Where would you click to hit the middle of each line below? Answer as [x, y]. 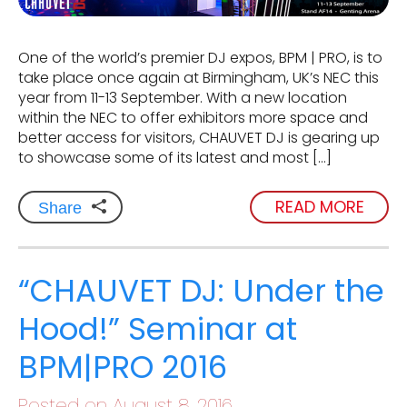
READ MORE [319, 207]
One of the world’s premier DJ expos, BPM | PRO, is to [200, 57]
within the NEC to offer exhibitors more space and [193, 117]
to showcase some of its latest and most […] [175, 157]
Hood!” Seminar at [158, 328]
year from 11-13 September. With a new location [183, 97]
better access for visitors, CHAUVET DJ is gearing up [199, 137]
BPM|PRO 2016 [123, 367]
